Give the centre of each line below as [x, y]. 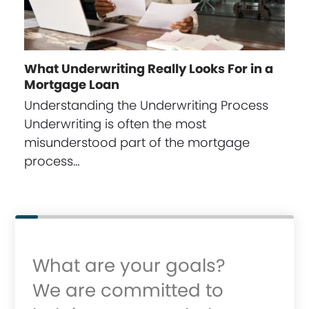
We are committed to [128, 290]
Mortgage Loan [71, 84]
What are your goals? [129, 265]
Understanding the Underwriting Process [146, 105]
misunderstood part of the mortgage [137, 142]
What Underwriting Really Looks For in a [148, 68]
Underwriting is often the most [115, 123]
